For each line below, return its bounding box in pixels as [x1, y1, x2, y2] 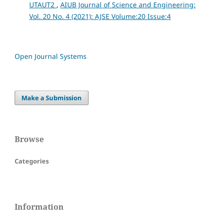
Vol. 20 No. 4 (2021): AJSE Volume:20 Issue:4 [29, 12, 171, 21]
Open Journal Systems [15, 52, 87, 61]
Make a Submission [21, 93, 82, 103]
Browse [15, 134, 44, 145]
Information [15, 201, 64, 213]
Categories [15, 157, 49, 166]
